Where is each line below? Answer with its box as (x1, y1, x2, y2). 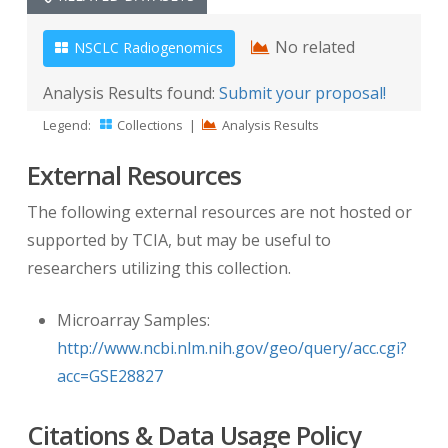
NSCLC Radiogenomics (69, 37, 223, 57)
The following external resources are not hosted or (26, 201, 412, 224)
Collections (113, 115, 183, 134)
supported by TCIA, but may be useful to (26, 229, 331, 252)
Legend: (42, 115, 91, 134)
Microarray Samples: (56, 309, 210, 332)
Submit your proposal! (218, 81, 386, 104)
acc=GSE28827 (56, 365, 163, 388)
